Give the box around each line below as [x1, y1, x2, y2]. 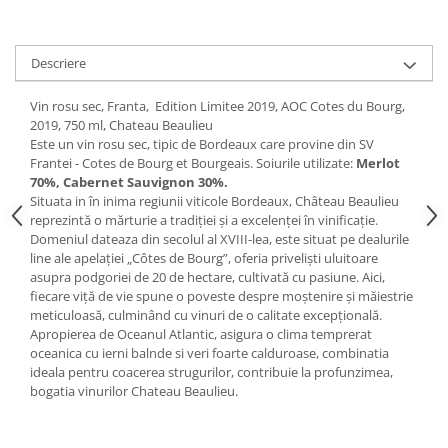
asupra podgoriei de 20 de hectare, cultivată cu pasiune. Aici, [30, 268, 385, 286]
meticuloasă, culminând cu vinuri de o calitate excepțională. [30, 306, 382, 324]
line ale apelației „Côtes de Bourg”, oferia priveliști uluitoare [30, 249, 378, 267]
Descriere [31, 54, 86, 72]
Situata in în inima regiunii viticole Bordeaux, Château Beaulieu [30, 192, 399, 210]
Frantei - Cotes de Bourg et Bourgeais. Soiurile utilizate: [30, 154, 356, 172]
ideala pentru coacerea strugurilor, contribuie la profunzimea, [30, 363, 393, 381]
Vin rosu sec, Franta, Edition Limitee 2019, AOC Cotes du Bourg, [30, 97, 405, 115]
